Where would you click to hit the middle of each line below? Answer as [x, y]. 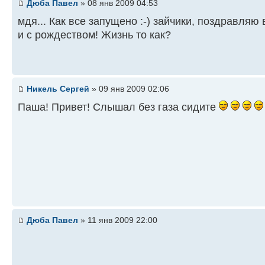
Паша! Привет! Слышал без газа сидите [118, 107]
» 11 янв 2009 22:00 [118, 220]
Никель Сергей [58, 89]
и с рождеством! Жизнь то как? [94, 35]
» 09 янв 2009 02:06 [129, 89]
